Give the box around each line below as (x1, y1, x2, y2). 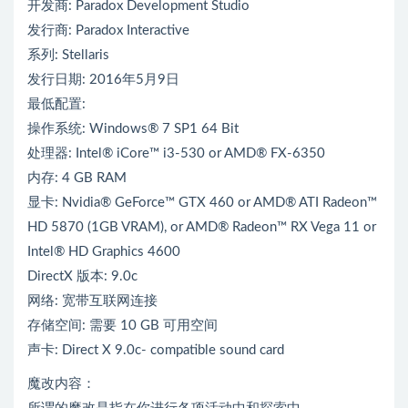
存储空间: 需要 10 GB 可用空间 (27, 319, 218, 333)
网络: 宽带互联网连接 (27, 294, 158, 309)
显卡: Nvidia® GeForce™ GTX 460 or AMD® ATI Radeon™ (27, 196, 377, 210)
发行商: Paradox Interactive (27, 24, 189, 38)
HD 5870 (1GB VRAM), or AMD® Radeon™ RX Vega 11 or (27, 220, 376, 235)
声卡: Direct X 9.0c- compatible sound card (27, 343, 284, 358)
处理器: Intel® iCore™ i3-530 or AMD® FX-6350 (27, 147, 325, 161)
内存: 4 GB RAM (27, 171, 127, 186)
